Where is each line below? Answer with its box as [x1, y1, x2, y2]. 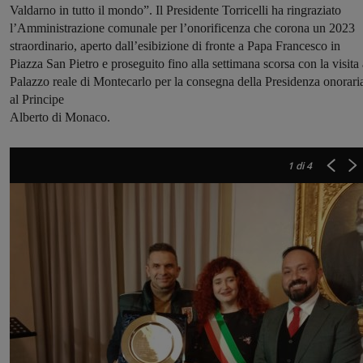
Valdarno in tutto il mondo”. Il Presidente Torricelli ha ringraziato [10, 3, 341, 18]
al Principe [10, 92, 64, 107]
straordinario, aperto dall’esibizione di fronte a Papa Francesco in [10, 39, 340, 53]
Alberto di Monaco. [10, 110, 110, 125]
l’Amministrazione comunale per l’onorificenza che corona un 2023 [10, 21, 355, 36]
